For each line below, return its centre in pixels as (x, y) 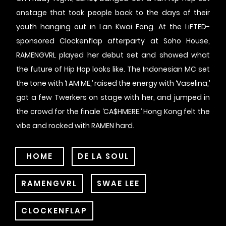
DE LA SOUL (103, 156)
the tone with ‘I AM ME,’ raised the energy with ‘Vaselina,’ (113, 83)
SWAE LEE (118, 184)
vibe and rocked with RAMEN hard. (75, 126)
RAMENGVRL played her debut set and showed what (113, 55)
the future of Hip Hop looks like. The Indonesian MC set (113, 69)
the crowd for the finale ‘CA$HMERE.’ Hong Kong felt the (113, 112)
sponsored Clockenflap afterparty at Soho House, (113, 41)
